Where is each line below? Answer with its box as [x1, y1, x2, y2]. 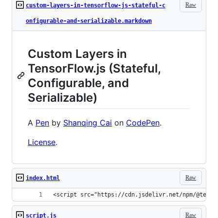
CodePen [126, 118, 160, 128]
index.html [26, 175, 60, 182]
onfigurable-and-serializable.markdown [26, 18, 152, 24]
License [28, 137, 55, 147]
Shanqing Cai [63, 118, 112, 128]
